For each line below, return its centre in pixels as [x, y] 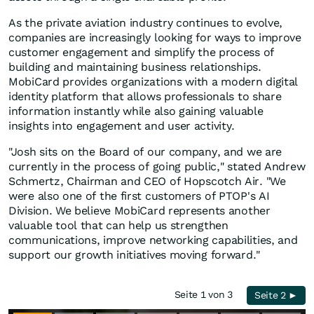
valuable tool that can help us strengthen [118, 226]
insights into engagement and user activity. [122, 126]
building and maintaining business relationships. [135, 67]
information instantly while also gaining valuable [136, 111]
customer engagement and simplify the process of [141, 53]
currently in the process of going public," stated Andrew [157, 167]
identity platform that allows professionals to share [145, 97]
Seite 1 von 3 [206, 295]
